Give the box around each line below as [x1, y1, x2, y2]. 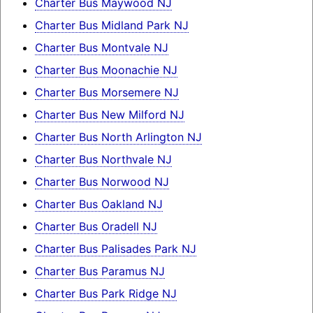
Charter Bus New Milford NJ [34, 108, 184, 122]
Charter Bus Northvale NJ [34, 152, 172, 167]
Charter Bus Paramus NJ [34, 264, 165, 279]
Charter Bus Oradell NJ [34, 219, 157, 234]
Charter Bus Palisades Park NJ [34, 242, 196, 256]
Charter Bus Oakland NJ [34, 197, 163, 212]
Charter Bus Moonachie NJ [34, 63, 177, 78]
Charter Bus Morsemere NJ [34, 85, 179, 100]
